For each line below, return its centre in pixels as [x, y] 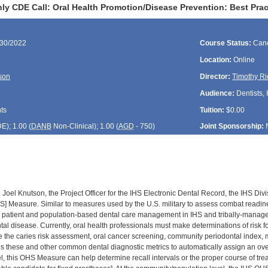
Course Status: [226, 43]
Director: [215, 76]
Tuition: [212, 110]
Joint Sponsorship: [232, 127]
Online [243, 60]
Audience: [217, 93]
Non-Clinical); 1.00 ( [85, 127]
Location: [216, 60]
